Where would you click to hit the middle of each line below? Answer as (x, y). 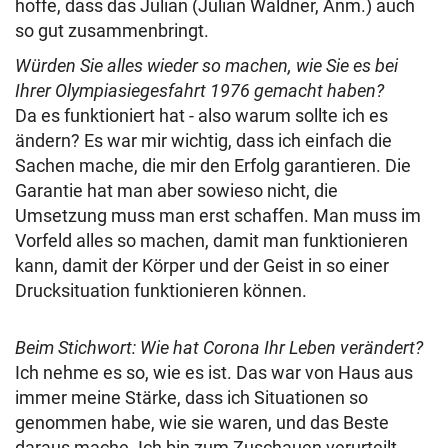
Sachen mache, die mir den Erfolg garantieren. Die (213, 165)
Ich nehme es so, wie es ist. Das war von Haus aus (214, 372)
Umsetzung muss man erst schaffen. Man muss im (218, 215)
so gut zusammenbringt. (112, 30)
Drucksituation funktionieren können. (161, 290)
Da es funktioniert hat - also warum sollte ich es (201, 115)
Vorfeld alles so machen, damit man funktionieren (211, 240)
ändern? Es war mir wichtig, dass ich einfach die (203, 140)
